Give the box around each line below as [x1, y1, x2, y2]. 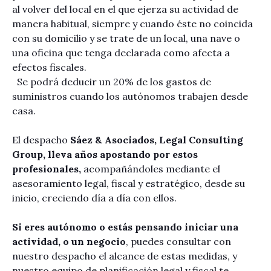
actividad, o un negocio [12, 235, 126, 247]
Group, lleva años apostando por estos [12, 148, 198, 160]
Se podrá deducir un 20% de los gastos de [12, 75, 211, 88]
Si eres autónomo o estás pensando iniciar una [12, 220, 238, 233]
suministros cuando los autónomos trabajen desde [12, 90, 248, 102]
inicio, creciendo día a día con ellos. [12, 191, 177, 204]
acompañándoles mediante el [83, 162, 220, 175]
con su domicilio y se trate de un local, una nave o [12, 31, 240, 44]
